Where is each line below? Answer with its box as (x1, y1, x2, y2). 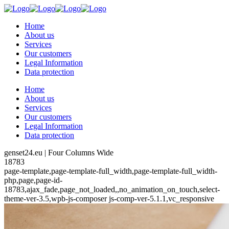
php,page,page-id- (4, 176, 62, 185)
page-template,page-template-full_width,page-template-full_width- (4, 167, 217, 175)
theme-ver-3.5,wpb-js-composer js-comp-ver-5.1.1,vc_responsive (4, 194, 214, 203)
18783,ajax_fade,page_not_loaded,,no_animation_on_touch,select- (4, 185, 220, 194)
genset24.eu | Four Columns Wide (4, 148, 113, 157)
